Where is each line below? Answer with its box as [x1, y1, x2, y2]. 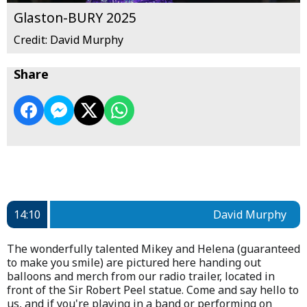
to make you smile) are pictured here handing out [7, 255, 261, 271]
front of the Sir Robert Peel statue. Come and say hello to [7, 282, 299, 298]
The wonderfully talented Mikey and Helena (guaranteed [7, 241, 300, 257]
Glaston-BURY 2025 [14, 8, 136, 27]
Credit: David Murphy [14, 32, 123, 48]
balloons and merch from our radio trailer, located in [7, 269, 275, 284]
